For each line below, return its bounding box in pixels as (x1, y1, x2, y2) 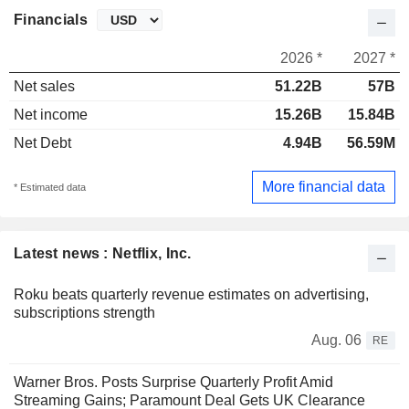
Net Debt (14, 135, 71, 152)
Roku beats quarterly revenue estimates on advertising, (14, 286, 369, 302)
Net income (14, 107, 88, 123)
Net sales (14, 79, 75, 95)
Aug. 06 (311, 331, 362, 348)
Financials (14, 12, 88, 28)
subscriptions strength (14, 304, 155, 320)
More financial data (262, 178, 385, 194)
